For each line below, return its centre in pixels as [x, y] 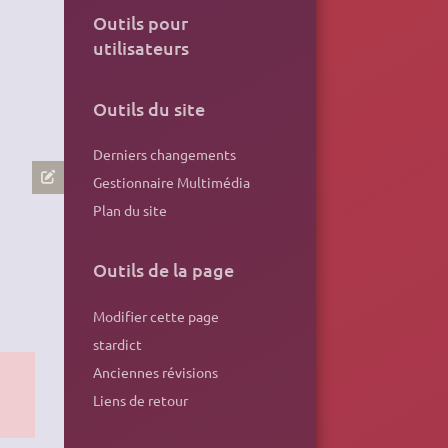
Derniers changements [164, 154]
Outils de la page [163, 270]
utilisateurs [140, 47]
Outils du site [148, 108]
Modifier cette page [155, 315]
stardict [117, 343]
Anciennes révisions [155, 372]
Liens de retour [140, 400]
